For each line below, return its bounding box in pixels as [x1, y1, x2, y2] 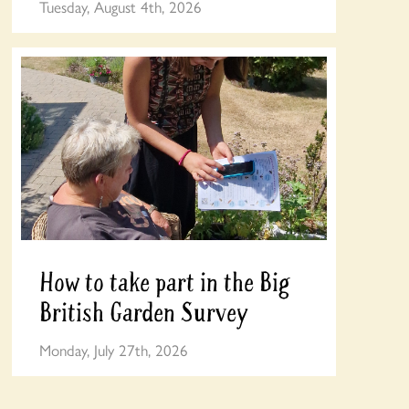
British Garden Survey [38, 295, 247, 330]
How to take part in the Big [38, 265, 290, 299]
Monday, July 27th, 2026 [38, 339, 188, 362]
